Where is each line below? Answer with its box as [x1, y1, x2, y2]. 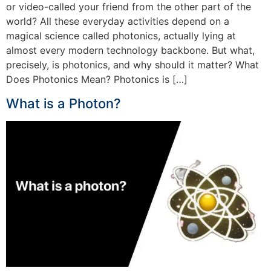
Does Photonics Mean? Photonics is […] [6, 73, 188, 86]
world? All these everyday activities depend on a [6, 15, 229, 28]
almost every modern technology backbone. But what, [6, 44, 255, 57]
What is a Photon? [6, 95, 121, 111]
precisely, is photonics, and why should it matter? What [6, 59, 259, 71]
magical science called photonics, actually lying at [6, 30, 236, 42]
